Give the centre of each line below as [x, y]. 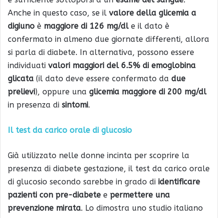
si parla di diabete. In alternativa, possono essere [101, 52]
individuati [28, 65]
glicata [21, 78]
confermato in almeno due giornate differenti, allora [109, 39]
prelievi [21, 91]
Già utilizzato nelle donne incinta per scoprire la [99, 155]
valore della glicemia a [151, 13]
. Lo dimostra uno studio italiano [142, 208]
